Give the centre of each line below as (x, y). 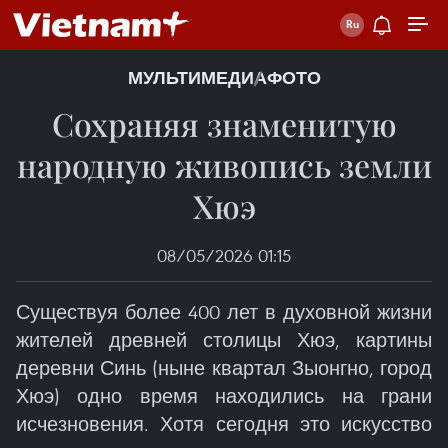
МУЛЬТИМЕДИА (197, 78)
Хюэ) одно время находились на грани (224, 395)
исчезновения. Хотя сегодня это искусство (224, 423)
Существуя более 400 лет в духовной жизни (224, 311)
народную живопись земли (224, 164)
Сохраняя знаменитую (224, 123)
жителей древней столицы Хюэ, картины (224, 339)
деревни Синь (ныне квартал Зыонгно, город (224, 367)
